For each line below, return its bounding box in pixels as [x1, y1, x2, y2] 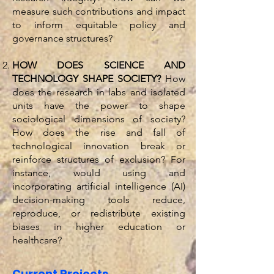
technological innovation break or [12, 140, 185, 152]
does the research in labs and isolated [12, 86, 185, 98]
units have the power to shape [12, 100, 185, 111]
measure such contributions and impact [12, 6, 185, 17]
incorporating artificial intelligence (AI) [12, 180, 185, 192]
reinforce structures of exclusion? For [12, 154, 185, 165]
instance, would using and [12, 167, 185, 179]
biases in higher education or [12, 221, 185, 232]
